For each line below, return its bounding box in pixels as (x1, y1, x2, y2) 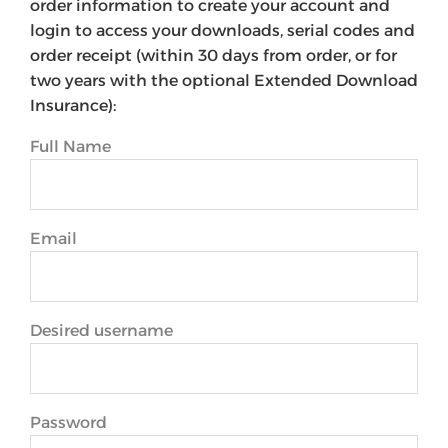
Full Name (30, 137, 111, 156)
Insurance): (30, 96, 116, 115)
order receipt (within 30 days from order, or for (30, 46, 397, 65)
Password (30, 413, 107, 432)
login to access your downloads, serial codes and (30, 21, 415, 40)
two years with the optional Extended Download (30, 71, 418, 90)
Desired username (30, 321, 173, 340)
